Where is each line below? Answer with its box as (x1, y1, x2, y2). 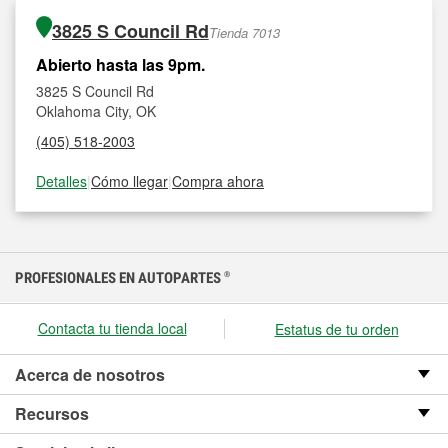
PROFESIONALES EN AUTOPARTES (15, 269, 224, 287)
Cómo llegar (91, 171, 168, 191)
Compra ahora (172, 171, 264, 191)
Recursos (15, 402, 89, 425)
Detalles (36, 171, 87, 191)
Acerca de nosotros (15, 363, 165, 386)
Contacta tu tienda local (37, 318, 187, 338)
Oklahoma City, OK (36, 101, 156, 121)
